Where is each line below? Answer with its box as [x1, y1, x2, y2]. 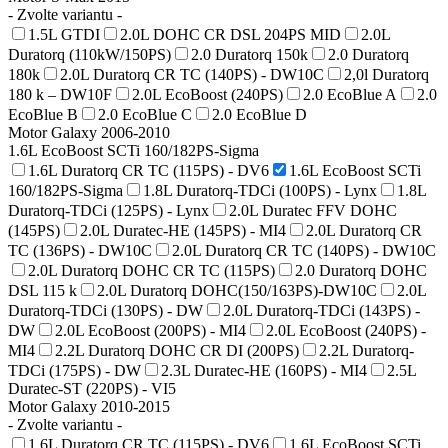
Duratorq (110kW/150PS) [8, 45, 171, 63]
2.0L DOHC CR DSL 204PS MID [120, 25, 341, 43]
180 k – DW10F [8, 85, 112, 103]
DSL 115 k [8, 281, 77, 299]
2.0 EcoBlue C [98, 105, 192, 123]
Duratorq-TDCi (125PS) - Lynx [8, 201, 209, 219]
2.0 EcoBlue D [212, 105, 307, 123]
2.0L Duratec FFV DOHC [229, 201, 397, 219]
